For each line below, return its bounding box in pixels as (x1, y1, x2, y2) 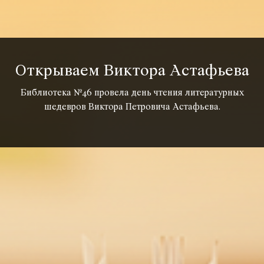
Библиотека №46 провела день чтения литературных (20, 88, 244, 98)
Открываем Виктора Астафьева (15, 62, 249, 80)
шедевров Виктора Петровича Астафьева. (44, 103, 220, 113)
